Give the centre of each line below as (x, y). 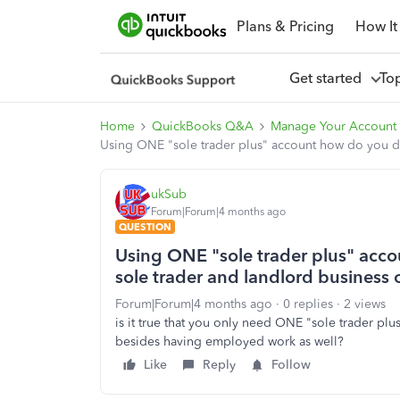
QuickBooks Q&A (203, 126)
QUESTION (145, 227)
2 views (365, 304)
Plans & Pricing (285, 26)
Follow (291, 365)
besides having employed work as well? (229, 342)
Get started (329, 78)
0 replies (308, 304)
